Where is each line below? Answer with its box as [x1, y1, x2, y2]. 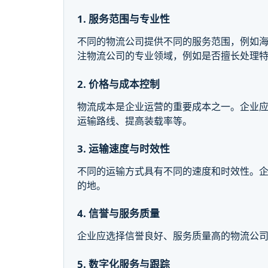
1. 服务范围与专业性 [77, 12, 170, 26]
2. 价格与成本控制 [77, 77, 160, 91]
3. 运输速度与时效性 [77, 141, 170, 156]
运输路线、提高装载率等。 [77, 114, 193, 127]
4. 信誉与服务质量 [77, 206, 160, 221]
